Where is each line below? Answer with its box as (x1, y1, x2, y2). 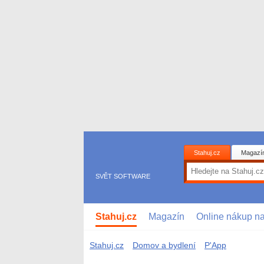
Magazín (148, 211, 184, 222)
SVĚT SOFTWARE (95, 172, 150, 180)
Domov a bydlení (133, 240, 196, 250)
